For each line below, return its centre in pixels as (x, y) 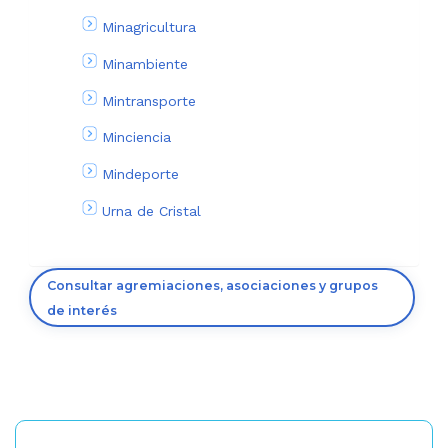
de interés (82, 310)
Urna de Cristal (151, 210)
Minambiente (145, 63)
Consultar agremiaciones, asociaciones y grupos (212, 285)
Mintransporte (149, 100)
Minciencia (136, 137)
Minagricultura (149, 27)
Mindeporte (140, 174)
